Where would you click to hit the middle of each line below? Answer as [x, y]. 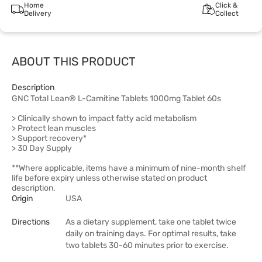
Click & [226, 5]
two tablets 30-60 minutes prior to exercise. [147, 245]
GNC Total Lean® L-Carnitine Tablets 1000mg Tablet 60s [116, 99]
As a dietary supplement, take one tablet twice [151, 222]
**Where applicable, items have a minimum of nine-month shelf [129, 168]
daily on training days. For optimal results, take [151, 234]
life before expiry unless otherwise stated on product [109, 178]
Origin [22, 199]
